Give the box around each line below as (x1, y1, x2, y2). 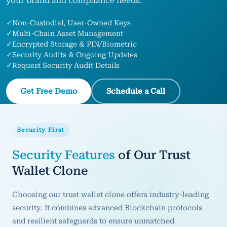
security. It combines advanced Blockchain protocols (12, 203, 202, 212)
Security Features (12, 147, 115, 162)
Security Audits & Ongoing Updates (12, 50, 137, 59)
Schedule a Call (106, 86, 165, 96)
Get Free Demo (20, 86, 77, 96)
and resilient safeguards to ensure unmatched (12, 216, 174, 225)
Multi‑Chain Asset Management (12, 29, 123, 38)
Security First (17, 126, 64, 133)
